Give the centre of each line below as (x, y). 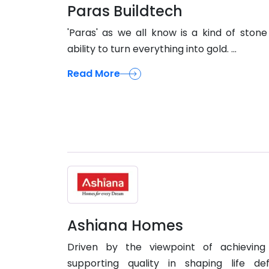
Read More (94, 73)
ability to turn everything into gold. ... (152, 49)
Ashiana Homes (125, 226)
